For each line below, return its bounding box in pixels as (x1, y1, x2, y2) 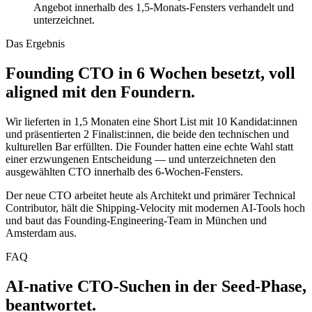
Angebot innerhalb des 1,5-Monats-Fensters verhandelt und (33, 1, 294, 14)
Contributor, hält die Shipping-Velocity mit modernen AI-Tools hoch (6, 202, 305, 214)
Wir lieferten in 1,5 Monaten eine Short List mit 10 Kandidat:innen (6, 116, 297, 128)
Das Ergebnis (6, 38, 65, 50)
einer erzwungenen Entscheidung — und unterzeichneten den (6, 153, 276, 166)
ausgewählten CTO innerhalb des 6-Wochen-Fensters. (6, 166, 243, 178)
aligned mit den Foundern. (6, 83, 195, 102)
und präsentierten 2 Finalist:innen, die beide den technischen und (6, 128, 289, 141)
